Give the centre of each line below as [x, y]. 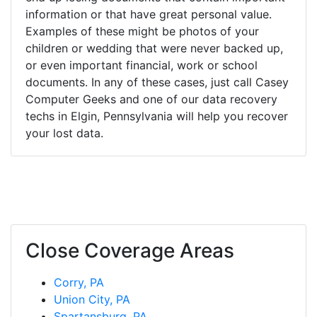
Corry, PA [79, 282]
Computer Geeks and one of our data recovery [151, 99]
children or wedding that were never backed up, [154, 48]
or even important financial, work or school [142, 65]
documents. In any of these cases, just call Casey [157, 82]
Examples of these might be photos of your [142, 31]
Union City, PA [92, 299]
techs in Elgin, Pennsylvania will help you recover [157, 116]
